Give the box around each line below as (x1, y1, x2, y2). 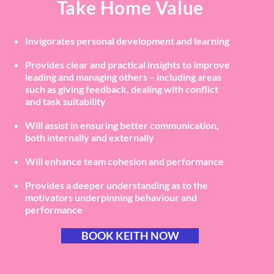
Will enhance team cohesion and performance (25, 155, 224, 167)
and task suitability (25, 95, 106, 107)
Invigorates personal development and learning (25, 35, 230, 46)
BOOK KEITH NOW (81, 229, 179, 242)
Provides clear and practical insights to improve (25, 59, 231, 70)
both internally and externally (25, 131, 155, 143)
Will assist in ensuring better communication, (25, 119, 220, 131)
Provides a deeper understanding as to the (25, 179, 209, 191)
